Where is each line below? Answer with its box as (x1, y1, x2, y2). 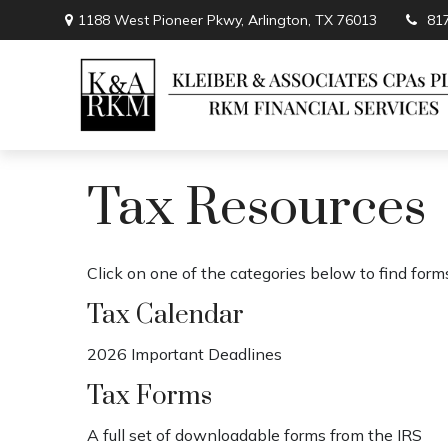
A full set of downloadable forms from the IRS (87, 424, 422, 445)
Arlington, (248, 11, 312, 29)
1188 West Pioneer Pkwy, (78, 11, 249, 29)
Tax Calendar (87, 298, 244, 332)
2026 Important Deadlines (87, 343, 282, 364)
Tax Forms (87, 379, 212, 413)
